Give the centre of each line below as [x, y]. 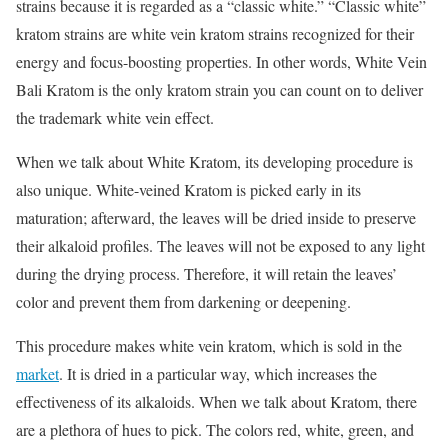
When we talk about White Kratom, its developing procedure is [214, 162]
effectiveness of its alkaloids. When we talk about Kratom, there [216, 402]
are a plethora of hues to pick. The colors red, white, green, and [215, 430]
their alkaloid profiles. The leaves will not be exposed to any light [220, 246]
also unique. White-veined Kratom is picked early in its [188, 190]
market [37, 374]
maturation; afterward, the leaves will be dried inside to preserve [216, 218]
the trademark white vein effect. [115, 118]
